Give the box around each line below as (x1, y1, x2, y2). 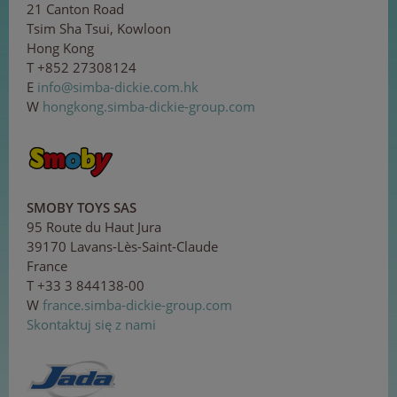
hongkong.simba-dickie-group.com (43, 97, 255, 115)
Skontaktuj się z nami (27, 315, 156, 333)
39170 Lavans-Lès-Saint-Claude (27, 237, 218, 255)
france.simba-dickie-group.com (43, 295, 232, 314)
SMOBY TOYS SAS (27, 198, 136, 216)
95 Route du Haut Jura (27, 217, 161, 236)
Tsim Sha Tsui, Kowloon (27, 19, 171, 37)
